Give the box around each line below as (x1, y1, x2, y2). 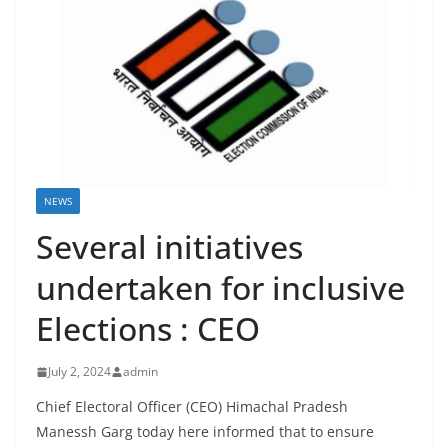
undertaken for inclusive (36, 266, 405, 310)
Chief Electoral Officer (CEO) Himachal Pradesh (36, 397, 348, 417)
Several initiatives (36, 225, 303, 269)
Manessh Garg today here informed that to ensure (36, 422, 374, 442)
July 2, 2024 (48, 363, 111, 381)
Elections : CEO (36, 307, 260, 351)
